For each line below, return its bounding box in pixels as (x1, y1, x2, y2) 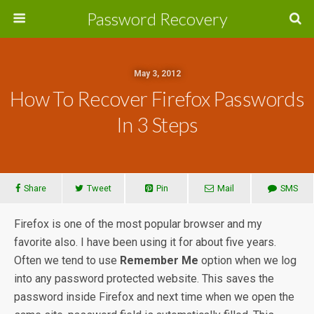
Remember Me (120, 254, 198, 267)
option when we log (198, 254, 296, 267)
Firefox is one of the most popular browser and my (14, 217, 262, 231)
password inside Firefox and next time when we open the (14, 290, 294, 303)
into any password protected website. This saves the (14, 272, 274, 285)
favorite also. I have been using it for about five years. (14, 235, 276, 249)
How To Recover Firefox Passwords (9, 87, 305, 111)
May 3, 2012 (133, 69, 181, 78)
